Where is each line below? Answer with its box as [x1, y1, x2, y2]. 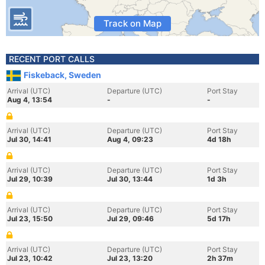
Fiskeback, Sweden [24, 70, 101, 80]
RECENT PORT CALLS [9, 54, 95, 64]
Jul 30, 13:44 [107, 174, 153, 183]
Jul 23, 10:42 [7, 254, 53, 263]
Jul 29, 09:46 [107, 214, 154, 223]
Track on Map [104, 18, 161, 29]
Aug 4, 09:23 [107, 135, 153, 144]
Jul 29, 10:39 [7, 174, 53, 183]
